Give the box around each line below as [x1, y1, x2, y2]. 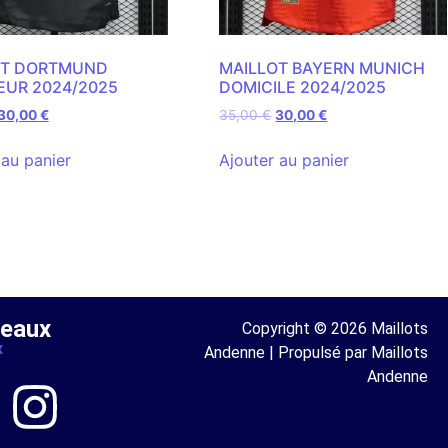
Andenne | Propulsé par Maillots [204, 342, 428, 362]
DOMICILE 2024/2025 [219, 76, 387, 97]
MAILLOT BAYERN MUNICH [219, 57, 426, 78]
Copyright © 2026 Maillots [242, 318, 428, 338]
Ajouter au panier [219, 149, 350, 170]
